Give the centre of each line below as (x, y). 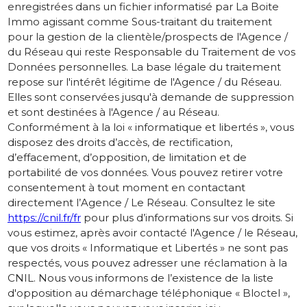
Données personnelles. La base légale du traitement (144, 67)
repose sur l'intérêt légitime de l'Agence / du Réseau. (145, 82)
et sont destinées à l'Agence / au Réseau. (113, 112)
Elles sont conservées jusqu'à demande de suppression (151, 97)
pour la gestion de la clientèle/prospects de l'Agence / (148, 37)
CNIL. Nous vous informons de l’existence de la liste (140, 278)
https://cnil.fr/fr (44, 218)
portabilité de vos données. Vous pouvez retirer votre (145, 173)
